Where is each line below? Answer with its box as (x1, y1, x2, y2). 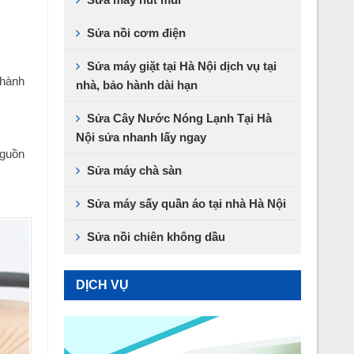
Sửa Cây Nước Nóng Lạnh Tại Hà (87, 111, 272, 125)
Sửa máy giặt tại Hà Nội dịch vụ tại (87, 58, 277, 73)
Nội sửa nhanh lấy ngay (76, 130, 206, 144)
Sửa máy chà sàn (87, 163, 182, 177)
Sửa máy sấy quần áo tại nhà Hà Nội (87, 196, 286, 210)
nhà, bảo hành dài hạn (76, 77, 198, 92)
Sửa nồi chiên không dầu (87, 229, 225, 243)
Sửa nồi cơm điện (87, 25, 186, 40)
